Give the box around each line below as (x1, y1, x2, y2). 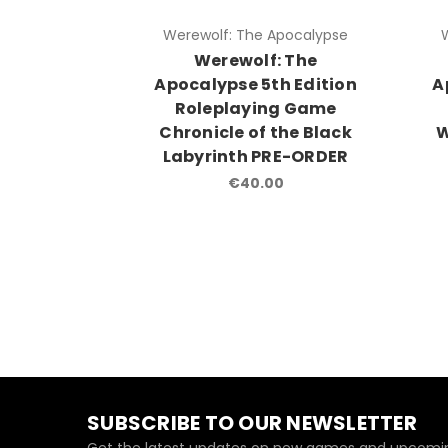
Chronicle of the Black (159, 121, 352, 145)
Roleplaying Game (174, 97, 337, 121)
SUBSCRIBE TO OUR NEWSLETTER (87, 409, 417, 438)
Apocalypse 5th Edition (154, 73, 357, 97)
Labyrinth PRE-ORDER (162, 145, 349, 169)
